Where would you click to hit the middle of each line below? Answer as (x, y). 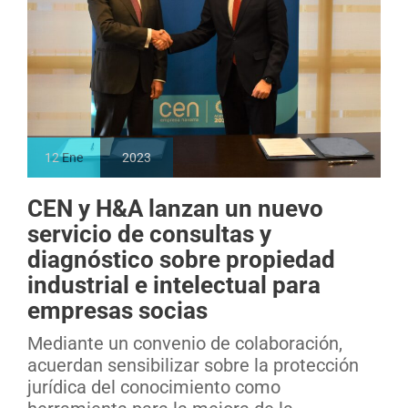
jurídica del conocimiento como (154, 388)
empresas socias (117, 311)
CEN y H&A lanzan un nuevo (175, 209)
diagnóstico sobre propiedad (181, 260)
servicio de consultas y (149, 235)
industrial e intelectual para (174, 286)
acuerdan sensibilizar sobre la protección (193, 366)
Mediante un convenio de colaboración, (185, 344)
